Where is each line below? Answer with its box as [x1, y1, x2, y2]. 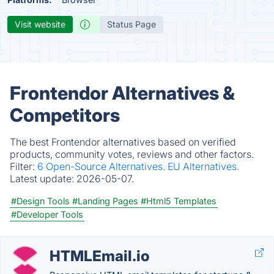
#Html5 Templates [141, 196, 217, 206]
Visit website [15, 19, 65, 29]
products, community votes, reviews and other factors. [10, 148, 254, 160]
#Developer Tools [11, 209, 83, 220]
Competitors [10, 104, 120, 126]
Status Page [107, 19, 156, 29]
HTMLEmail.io [50, 247, 150, 265]
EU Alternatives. [168, 160, 239, 172]
